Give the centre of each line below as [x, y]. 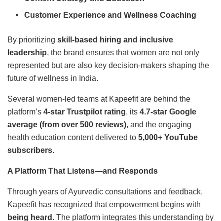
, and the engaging [159, 124]
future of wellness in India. [53, 78]
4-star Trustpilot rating [85, 111]
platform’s [25, 111]
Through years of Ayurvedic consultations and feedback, [105, 191]
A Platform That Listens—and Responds [83, 171]
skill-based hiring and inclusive [115, 39]
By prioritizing [32, 39]
